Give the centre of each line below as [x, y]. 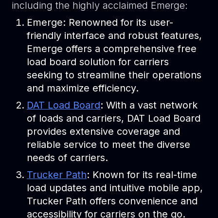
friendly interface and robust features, [115, 36]
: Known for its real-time [142, 175]
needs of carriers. [68, 158]
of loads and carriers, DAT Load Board [114, 118]
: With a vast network [149, 105]
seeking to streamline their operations [114, 75]
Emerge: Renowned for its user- [100, 23]
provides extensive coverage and [104, 132]
